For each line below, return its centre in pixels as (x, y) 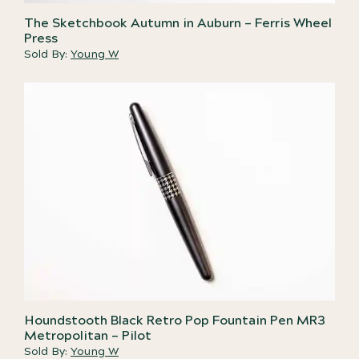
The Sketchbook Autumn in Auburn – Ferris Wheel (178, 24)
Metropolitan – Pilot (88, 335)
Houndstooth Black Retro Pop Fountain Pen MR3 (175, 320)
